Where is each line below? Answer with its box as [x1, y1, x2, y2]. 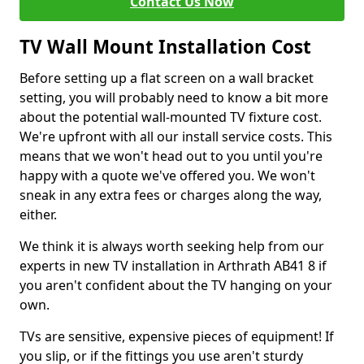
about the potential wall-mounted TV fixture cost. [19, 108, 322, 126]
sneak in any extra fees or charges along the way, [19, 186, 322, 204]
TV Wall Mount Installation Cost [19, 34, 311, 59]
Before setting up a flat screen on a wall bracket [19, 69, 314, 87]
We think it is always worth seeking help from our [19, 237, 324, 255]
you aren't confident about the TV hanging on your [19, 276, 332, 294]
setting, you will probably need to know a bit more [19, 89, 328, 106]
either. [19, 206, 57, 223]
